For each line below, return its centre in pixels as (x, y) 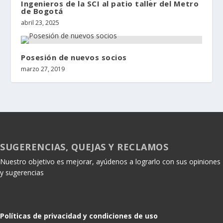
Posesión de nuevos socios (74, 57)
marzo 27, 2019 (43, 69)
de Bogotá (42, 11)
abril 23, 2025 (40, 23)
